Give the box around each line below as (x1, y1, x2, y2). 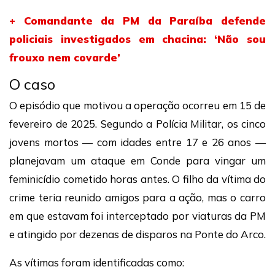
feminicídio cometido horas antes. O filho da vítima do (9, 172, 266, 185)
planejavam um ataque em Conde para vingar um (9, 154, 266, 167)
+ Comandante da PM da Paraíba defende (9, 14, 266, 27)
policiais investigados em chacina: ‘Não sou (9, 33, 266, 45)
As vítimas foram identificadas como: (9, 256, 184, 269)
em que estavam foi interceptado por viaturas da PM (9, 209, 266, 222)
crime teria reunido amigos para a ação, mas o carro (9, 191, 266, 204)
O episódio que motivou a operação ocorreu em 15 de (9, 99, 266, 112)
